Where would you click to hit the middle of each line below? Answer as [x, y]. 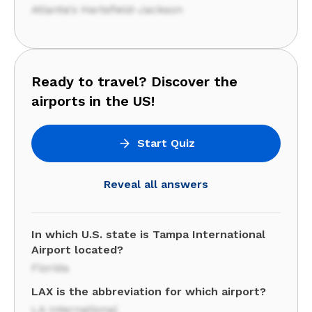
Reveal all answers [156, 184]
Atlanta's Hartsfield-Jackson [107, 9]
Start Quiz [166, 143]
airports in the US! [93, 101]
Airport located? [77, 250]
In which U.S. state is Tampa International [148, 234]
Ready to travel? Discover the [134, 81]
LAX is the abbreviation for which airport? [149, 291]
